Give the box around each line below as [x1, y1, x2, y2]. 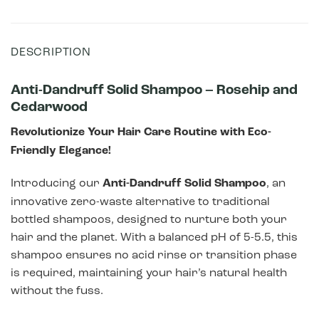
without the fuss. [11, 283, 103, 298]
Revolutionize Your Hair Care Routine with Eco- [11, 124, 271, 139]
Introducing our [11, 176, 103, 190]
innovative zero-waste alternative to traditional [11, 194, 270, 209]
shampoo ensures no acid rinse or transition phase [11, 248, 297, 262]
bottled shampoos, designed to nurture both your [11, 212, 287, 226]
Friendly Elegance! [11, 142, 111, 157]
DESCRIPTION [11, 45, 91, 59]
